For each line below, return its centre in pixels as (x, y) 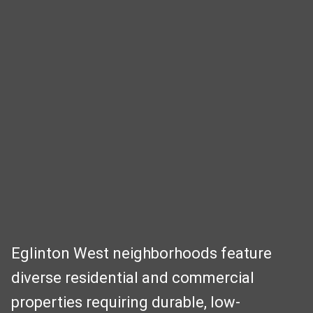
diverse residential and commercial (133, 278)
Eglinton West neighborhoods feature (141, 254)
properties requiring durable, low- (126, 303)
